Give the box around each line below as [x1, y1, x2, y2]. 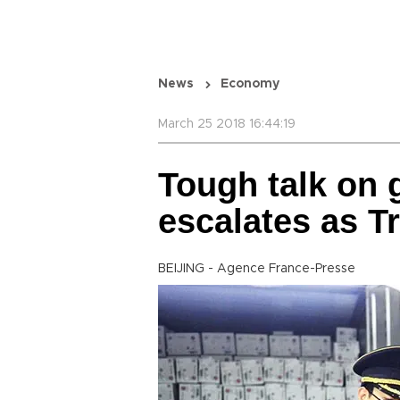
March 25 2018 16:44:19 [158, 118, 296, 130]
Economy [221, 78, 279, 90]
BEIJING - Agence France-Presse [158, 262, 355, 275]
